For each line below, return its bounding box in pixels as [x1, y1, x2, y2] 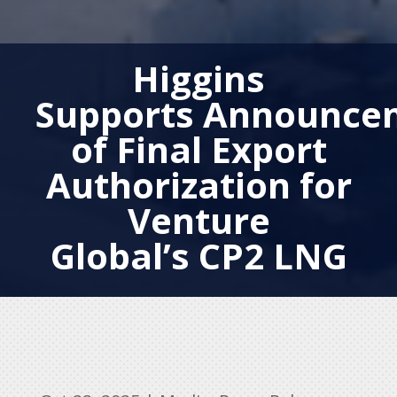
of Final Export [70, 125, 327, 174]
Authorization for [45, 160, 352, 209]
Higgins [132, 54, 265, 103]
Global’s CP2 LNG [50, 231, 347, 280]
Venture [127, 196, 270, 245]
